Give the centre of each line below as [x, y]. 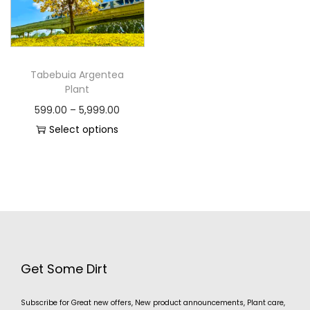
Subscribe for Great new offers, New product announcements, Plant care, [153, 302]
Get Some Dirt [64, 268]
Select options [84, 129]
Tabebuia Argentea [77, 74]
